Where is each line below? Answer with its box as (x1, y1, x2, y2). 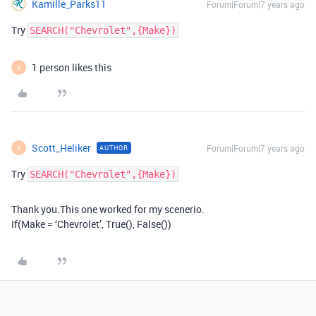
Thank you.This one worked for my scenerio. (11, 202, 205, 217)
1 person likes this (32, 61, 111, 75)
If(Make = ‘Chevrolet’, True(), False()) (11, 217, 171, 231)
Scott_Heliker (32, 141, 91, 155)
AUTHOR (99, 143, 128, 153)
